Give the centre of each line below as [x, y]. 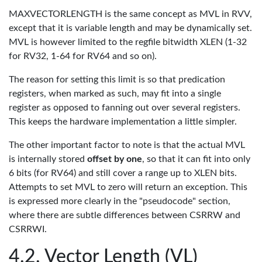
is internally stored [48, 159]
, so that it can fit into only [196, 159]
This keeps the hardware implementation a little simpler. [123, 122]
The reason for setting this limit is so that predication [117, 80]
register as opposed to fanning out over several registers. [125, 108]
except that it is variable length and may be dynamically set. [130, 28]
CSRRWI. [28, 229]
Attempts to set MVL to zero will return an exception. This [128, 187]
